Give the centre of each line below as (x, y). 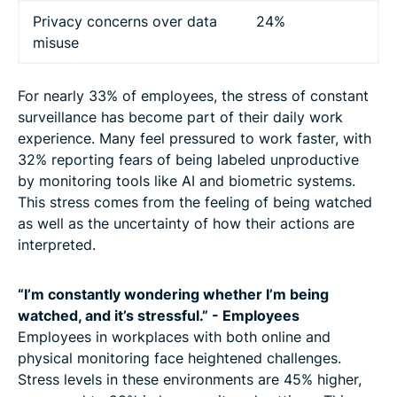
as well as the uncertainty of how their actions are (186, 224)
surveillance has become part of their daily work (180, 117)
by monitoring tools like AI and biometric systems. (187, 181)
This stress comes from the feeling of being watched (195, 202)
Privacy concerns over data (125, 22)
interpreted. (57, 245)
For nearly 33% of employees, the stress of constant (193, 96)
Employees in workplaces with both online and (174, 337)
